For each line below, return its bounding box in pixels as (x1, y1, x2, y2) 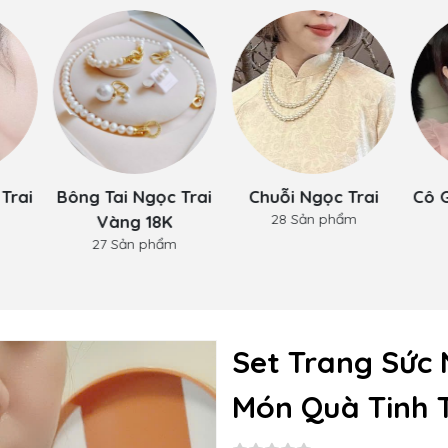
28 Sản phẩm (270, 209, 357, 228)
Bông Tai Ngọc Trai (56, 185, 212, 207)
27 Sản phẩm (91, 234, 177, 253)
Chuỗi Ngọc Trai (248, 185, 379, 207)
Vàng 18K (96, 210, 173, 232)
